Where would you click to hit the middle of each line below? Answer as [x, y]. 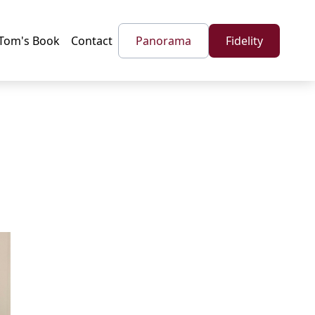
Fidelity [244, 40]
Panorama [163, 40]
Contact [92, 40]
